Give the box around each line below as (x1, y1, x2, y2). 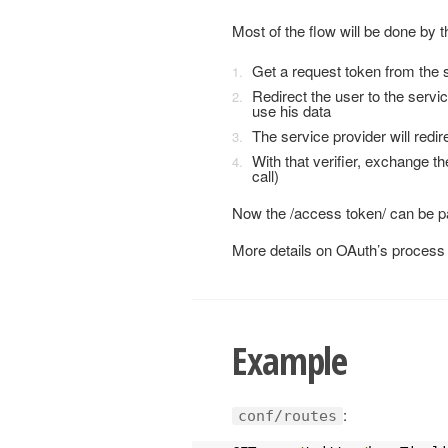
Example (232, 335, 348, 387)
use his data (252, 100, 331, 122)
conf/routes (238, 407, 337, 425)
